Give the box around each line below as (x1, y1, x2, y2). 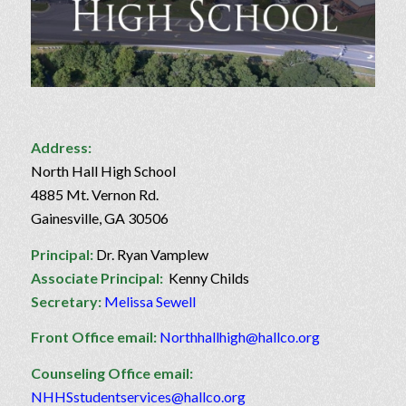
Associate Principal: (30, 268, 166, 286)
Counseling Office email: (30, 363, 193, 382)
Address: (30, 139, 92, 157)
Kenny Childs (165, 268, 249, 286)
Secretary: (30, 292, 101, 310)
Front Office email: (30, 328, 157, 346)
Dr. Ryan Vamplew (92, 245, 208, 263)
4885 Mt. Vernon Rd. (30, 186, 159, 204)
